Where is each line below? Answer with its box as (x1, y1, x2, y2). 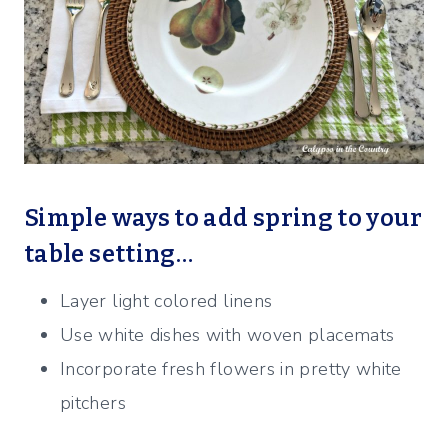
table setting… (24, 240, 194, 269)
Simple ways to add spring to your (24, 204, 422, 233)
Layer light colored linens (60, 289, 273, 314)
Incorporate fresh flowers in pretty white (60, 357, 402, 382)
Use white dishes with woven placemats (60, 323, 395, 348)
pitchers (60, 391, 126, 416)
